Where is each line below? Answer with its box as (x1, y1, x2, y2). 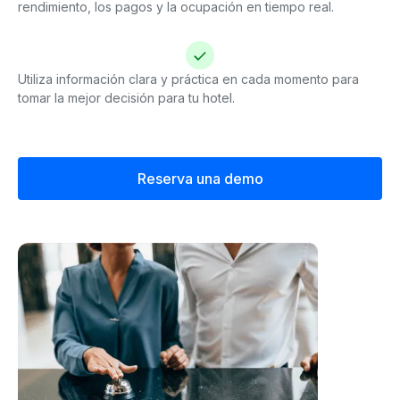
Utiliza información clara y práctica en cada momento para (18, 71, 359, 87)
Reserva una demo (137, 170, 263, 187)
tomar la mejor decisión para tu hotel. (18, 90, 235, 105)
